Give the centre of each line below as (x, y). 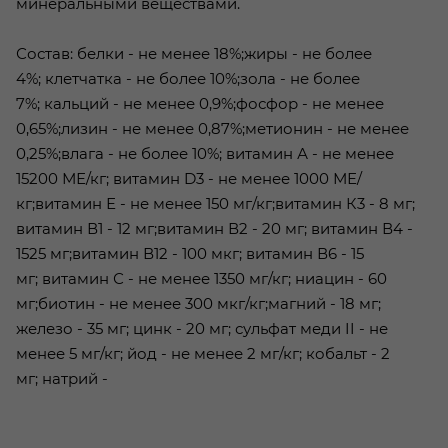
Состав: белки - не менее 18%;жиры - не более (194, 53)
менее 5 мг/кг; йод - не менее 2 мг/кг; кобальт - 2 (203, 353)
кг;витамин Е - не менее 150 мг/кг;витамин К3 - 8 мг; (215, 203)
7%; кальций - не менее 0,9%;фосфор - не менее (200, 103)
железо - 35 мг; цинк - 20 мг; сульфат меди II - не (202, 328)
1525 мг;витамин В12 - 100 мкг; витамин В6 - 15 (190, 253)
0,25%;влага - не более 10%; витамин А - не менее (205, 153)
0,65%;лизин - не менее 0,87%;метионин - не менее (212, 128)
